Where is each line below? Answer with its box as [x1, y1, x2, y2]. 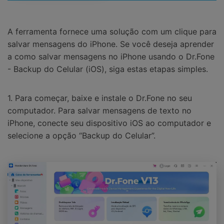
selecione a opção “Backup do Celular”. [7, 130, 155, 140]
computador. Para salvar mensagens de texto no [7, 105, 191, 115]
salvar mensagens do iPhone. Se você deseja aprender [7, 38, 214, 49]
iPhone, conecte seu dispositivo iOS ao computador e [7, 117, 211, 128]
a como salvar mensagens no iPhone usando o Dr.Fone [7, 51, 214, 61]
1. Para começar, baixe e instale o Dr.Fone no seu [7, 92, 192, 103]
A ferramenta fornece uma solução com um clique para [7, 26, 216, 36]
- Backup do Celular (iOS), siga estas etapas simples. [7, 63, 208, 74]
